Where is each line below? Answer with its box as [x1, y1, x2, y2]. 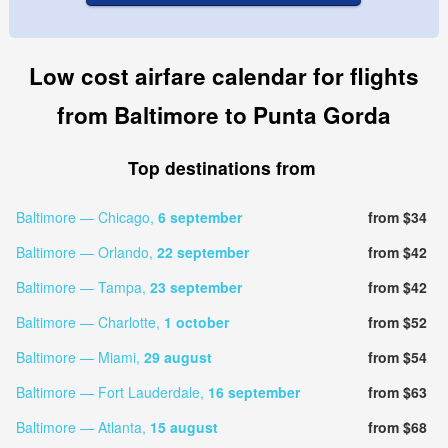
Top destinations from [127, 155, 316, 181]
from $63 [367, 381, 427, 402]
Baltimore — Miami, [15, 346, 144, 367]
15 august [149, 416, 218, 437]
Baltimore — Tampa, [15, 276, 150, 297]
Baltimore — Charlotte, [15, 311, 164, 332]
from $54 [367, 346, 427, 367]
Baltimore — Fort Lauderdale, [15, 381, 208, 402]
